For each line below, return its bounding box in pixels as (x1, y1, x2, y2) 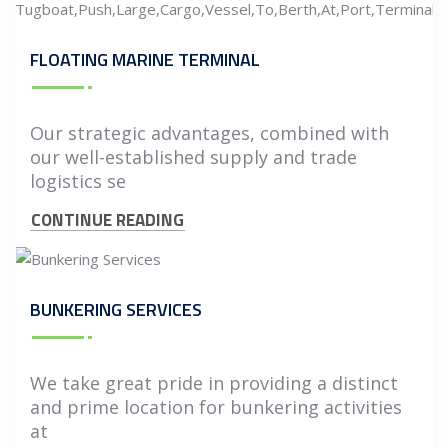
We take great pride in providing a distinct (30, 370, 398, 395)
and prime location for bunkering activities (30, 394, 402, 419)
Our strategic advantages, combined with (30, 120, 389, 145)
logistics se (30, 168, 126, 193)
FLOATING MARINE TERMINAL (30, 45, 260, 73)
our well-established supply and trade (30, 144, 357, 169)
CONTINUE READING (31, 206, 184, 233)
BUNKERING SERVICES (30, 295, 202, 323)
